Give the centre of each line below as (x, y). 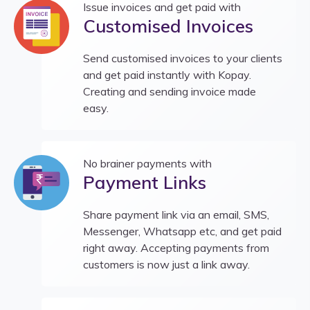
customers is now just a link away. (166, 264)
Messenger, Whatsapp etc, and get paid (182, 231)
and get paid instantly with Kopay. (167, 74)
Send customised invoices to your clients (183, 58)
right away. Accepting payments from (176, 247)
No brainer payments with (147, 163)
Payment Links (145, 182)
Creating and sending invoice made (170, 91)
